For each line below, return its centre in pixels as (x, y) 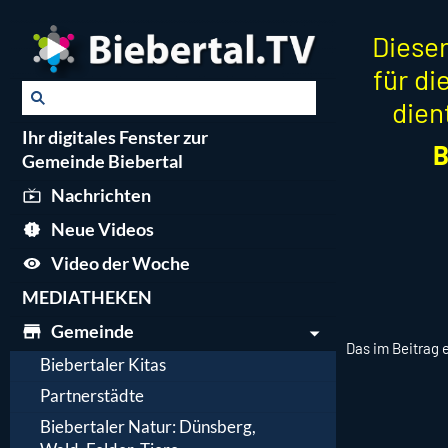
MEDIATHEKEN (87, 297)
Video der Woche (120, 263)
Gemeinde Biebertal (102, 161)
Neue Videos (102, 229)
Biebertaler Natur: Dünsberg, (148, 427)
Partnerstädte (92, 396)
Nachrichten (100, 195)
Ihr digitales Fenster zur (115, 137)
